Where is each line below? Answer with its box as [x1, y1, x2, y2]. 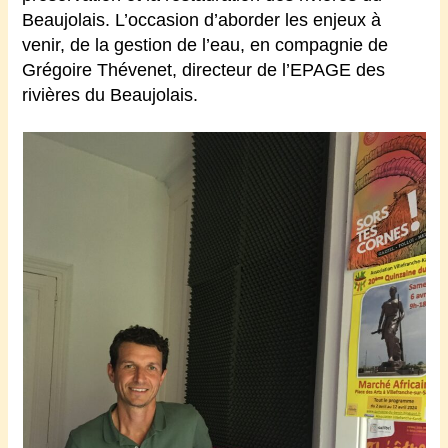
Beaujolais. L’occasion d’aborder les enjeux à [22, 10, 382, 31]
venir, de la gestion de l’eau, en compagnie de [22, 35, 389, 56]
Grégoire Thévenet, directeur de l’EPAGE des [22, 60, 386, 81]
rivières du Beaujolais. [22, 85, 199, 106]
